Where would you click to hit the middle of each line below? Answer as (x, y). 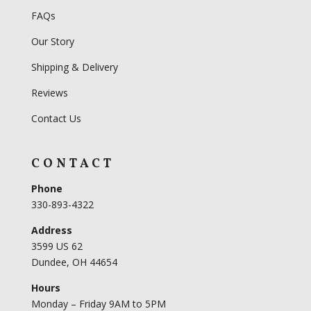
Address (51, 230)
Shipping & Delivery (74, 67)
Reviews (49, 92)
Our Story (52, 41)
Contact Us (56, 118)
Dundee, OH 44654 (74, 262)
